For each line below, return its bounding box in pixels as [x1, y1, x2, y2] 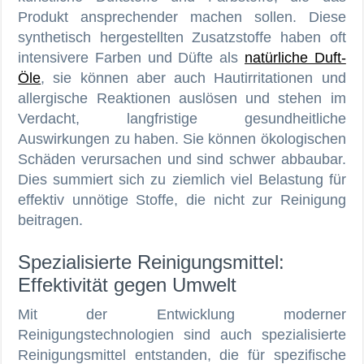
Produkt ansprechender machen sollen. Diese [18, 8, 346, 25]
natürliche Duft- [245, 49, 346, 66]
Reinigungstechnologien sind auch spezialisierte [18, 326, 346, 343]
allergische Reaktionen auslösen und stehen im [18, 89, 346, 106]
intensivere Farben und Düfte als [18, 49, 245, 66]
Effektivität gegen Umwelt [18, 273, 237, 296]
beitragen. [18, 211, 84, 228]
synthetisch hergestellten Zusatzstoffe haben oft [18, 28, 346, 45]
